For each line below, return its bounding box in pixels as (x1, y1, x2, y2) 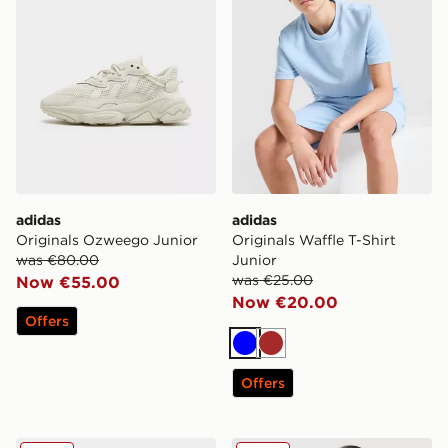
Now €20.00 (232, 292, 338, 313)
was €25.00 (232, 271, 313, 290)
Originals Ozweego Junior (16, 231, 198, 250)
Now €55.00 (16, 272, 120, 293)
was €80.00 (16, 251, 99, 270)
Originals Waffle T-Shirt (232, 231, 396, 250)
